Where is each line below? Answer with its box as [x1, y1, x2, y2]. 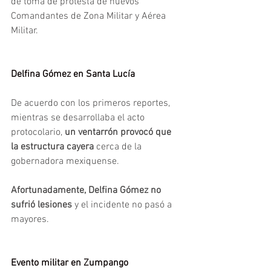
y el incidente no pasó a [72, 198, 174, 211]
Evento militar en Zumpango [11, 256, 128, 269]
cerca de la [94, 140, 144, 153]
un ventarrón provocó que [65, 126, 174, 139]
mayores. [11, 213, 49, 226]
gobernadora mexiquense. [11, 155, 119, 168]
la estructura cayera [11, 140, 94, 153]
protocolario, [11, 126, 65, 139]
